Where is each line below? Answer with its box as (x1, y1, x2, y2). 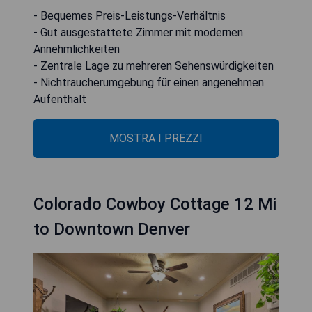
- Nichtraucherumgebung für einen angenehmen (33, 75, 264, 89)
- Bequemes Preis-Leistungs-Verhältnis (33, 8, 226, 22)
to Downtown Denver (33, 219, 190, 239)
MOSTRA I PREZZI (109, 131, 203, 145)
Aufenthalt (33, 92, 86, 106)
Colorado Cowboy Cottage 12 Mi (33, 194, 276, 214)
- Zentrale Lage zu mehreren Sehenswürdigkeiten (33, 58, 274, 72)
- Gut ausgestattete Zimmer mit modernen (33, 25, 243, 39)
